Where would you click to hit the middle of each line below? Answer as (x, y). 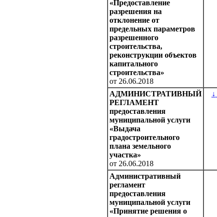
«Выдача (125, 129)
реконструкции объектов (153, 55)
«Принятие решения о (148, 211)
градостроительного (145, 138)
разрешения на (136, 12)
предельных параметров (152, 29)
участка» (125, 155)
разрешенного (134, 38)
